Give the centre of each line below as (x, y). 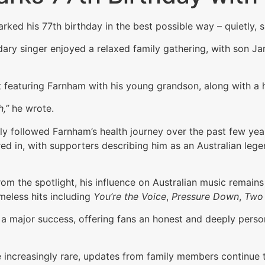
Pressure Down (205, 196)
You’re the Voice (130, 196)
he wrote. (31, 109)
